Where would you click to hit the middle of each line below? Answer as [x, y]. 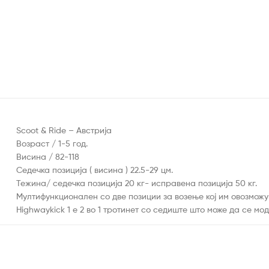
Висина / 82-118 [48, 157]
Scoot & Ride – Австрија [64, 130]
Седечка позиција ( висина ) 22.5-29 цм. [95, 170]
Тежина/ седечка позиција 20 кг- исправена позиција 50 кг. [137, 183]
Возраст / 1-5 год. [52, 144]
